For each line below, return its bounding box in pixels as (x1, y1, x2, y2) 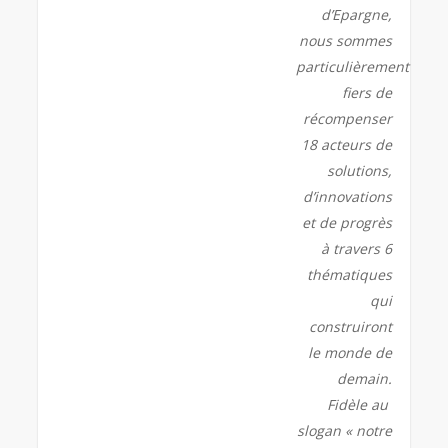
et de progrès (301, 212, 392, 232)
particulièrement (296, 56, 410, 76)
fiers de (341, 82, 392, 102)
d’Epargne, (320, 4, 392, 24)
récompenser (302, 108, 392, 128)
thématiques (306, 264, 392, 284)
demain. (336, 368, 392, 388)
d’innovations (302, 186, 392, 206)
